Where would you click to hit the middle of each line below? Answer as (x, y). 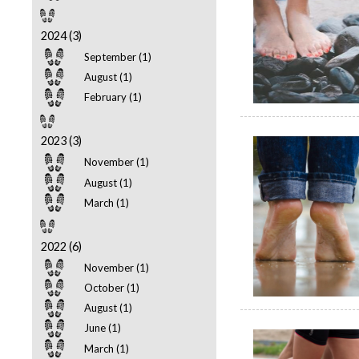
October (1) (112, 288)
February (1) (113, 97)
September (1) (118, 57)
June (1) (103, 328)
